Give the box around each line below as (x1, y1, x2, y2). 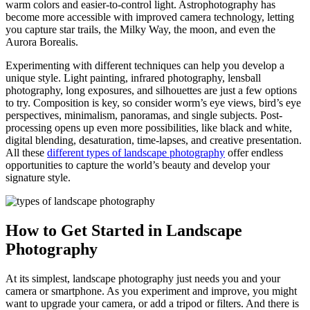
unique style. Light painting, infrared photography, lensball (6, 72, 261, 84)
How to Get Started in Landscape (6, 221, 242, 239)
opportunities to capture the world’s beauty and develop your (6, 159, 270, 172)
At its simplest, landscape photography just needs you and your (6, 272, 280, 284)
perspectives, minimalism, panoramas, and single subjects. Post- (6, 109, 282, 122)
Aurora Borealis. (6, 36, 78, 48)
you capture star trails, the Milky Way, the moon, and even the (6, 24, 275, 36)
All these (6, 147, 47, 159)
